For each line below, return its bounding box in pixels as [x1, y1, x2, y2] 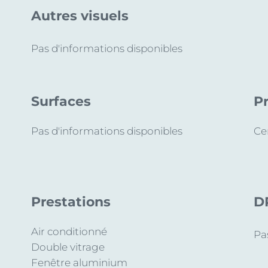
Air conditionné [31, 226, 107, 237]
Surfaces [31, 93, 91, 109]
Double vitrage [31, 241, 105, 253]
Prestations [31, 194, 111, 210]
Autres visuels [31, 8, 129, 24]
